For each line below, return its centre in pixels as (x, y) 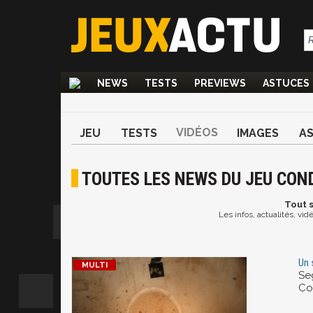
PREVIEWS (220, 83)
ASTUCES (286, 83)
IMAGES (258, 133)
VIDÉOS (197, 132)
